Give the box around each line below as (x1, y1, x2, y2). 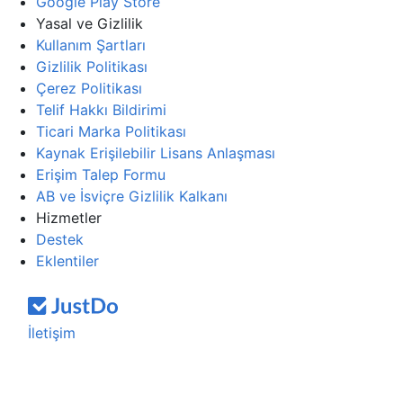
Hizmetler (36, 209, 102, 227)
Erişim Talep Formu (36, 166, 166, 184)
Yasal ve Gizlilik (36, 14, 143, 32)
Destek (36, 230, 84, 248)
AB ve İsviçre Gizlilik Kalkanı (36, 187, 228, 205)
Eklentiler (36, 252, 99, 270)
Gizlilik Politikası (36, 58, 148, 76)
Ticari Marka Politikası (36, 122, 186, 140)
